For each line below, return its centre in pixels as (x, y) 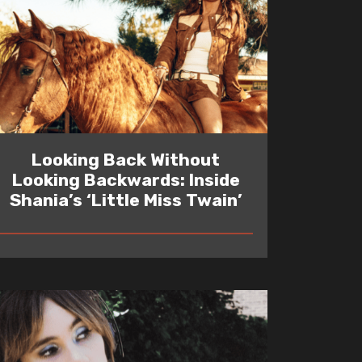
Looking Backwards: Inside (126, 179)
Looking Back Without (126, 159)
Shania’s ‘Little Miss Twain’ (126, 200)
